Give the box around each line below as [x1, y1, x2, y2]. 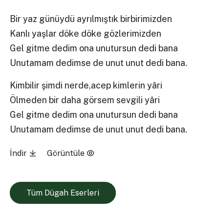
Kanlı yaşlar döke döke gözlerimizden [10, 28, 162, 39]
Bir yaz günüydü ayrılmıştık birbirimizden [10, 14, 173, 24]
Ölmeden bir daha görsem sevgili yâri [10, 94, 160, 105]
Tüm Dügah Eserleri [26, 188, 99, 198]
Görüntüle [46, 148, 87, 158]
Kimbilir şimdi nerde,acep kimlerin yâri [10, 80, 163, 90]
